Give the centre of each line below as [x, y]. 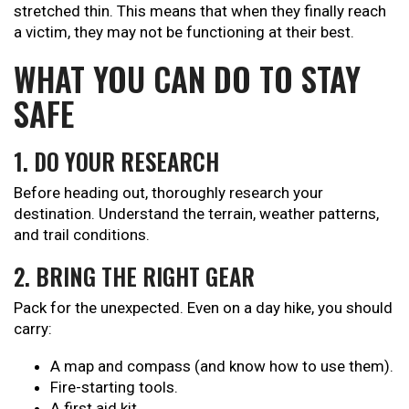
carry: [33, 328]
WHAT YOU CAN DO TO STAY [187, 78]
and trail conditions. [82, 234]
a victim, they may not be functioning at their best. [184, 31]
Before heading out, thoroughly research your [168, 192]
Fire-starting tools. [114, 387]
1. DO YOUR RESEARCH [116, 161]
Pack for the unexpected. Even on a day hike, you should [203, 307]
